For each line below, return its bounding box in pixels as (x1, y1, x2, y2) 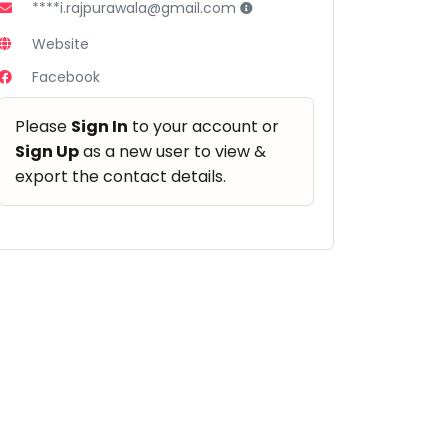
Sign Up (15, 139, 80, 163)
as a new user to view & (79, 139, 267, 163)
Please (15, 114, 72, 138)
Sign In (71, 114, 129, 138)
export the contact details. (15, 164, 227, 188)
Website (32, 33, 90, 54)
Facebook (32, 66, 101, 87)
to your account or (128, 114, 280, 138)
